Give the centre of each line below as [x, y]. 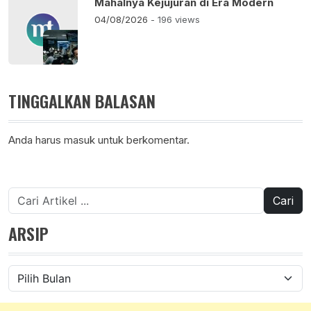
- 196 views [175, 20]
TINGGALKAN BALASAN [82, 101]
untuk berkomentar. [142, 140]
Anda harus [36, 140]
